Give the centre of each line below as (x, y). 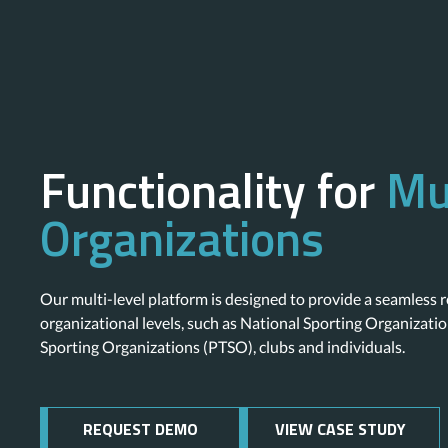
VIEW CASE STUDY (340, 429)
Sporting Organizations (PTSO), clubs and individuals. (222, 346)
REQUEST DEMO (140, 429)
